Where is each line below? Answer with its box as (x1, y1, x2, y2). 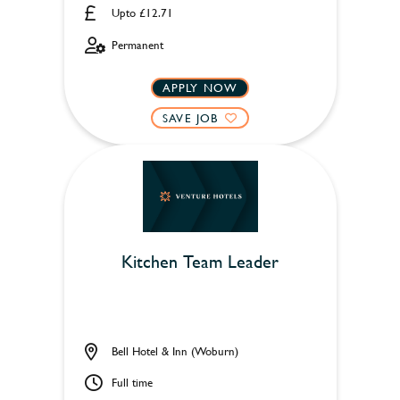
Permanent (111, 37, 163, 54)
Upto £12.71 (111, 4, 173, 21)
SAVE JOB (162, 109, 219, 126)
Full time (111, 374, 153, 391)
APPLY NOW (162, 79, 238, 96)
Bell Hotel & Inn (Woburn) (111, 342, 238, 359)
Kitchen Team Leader (121, 247, 279, 274)
